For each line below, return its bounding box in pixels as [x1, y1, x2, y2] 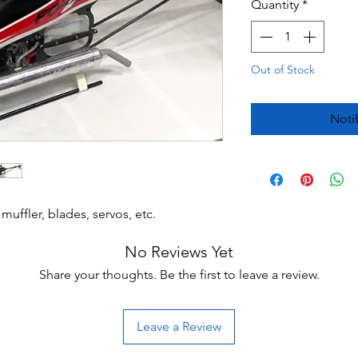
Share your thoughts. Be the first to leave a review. [38, 267, 320, 283]
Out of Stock [251, 62, 315, 78]
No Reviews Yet [125, 242, 233, 262]
